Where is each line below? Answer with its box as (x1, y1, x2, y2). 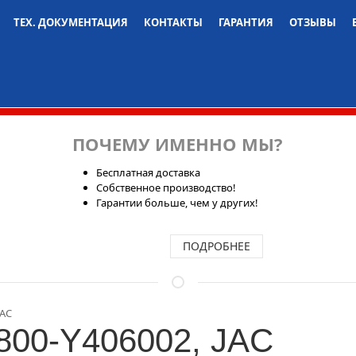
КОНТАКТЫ (144, 15, 203, 29)
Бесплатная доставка (96, 165, 201, 180)
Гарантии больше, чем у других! (96, 195, 259, 210)
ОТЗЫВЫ (289, 15, 336, 29)
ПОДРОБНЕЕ (183, 238, 251, 253)
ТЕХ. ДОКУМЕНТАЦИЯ (14, 15, 128, 29)
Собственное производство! (96, 180, 237, 195)
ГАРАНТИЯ (219, 15, 273, 29)
